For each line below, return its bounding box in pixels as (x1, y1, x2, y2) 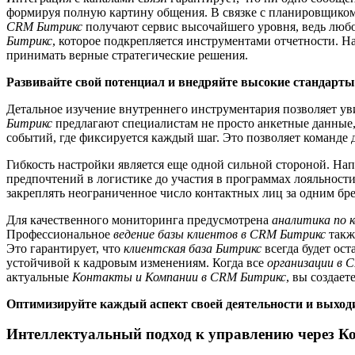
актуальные (6, 269, 72, 284)
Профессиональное (6, 227, 113, 241)
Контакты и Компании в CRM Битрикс (72, 269, 286, 284)
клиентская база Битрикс (124, 241, 261, 255)
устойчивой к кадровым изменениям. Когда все (6, 255, 267, 269)
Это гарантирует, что (6, 241, 124, 255)
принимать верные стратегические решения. (6, 48, 248, 62)
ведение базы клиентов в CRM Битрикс (113, 227, 326, 241)
